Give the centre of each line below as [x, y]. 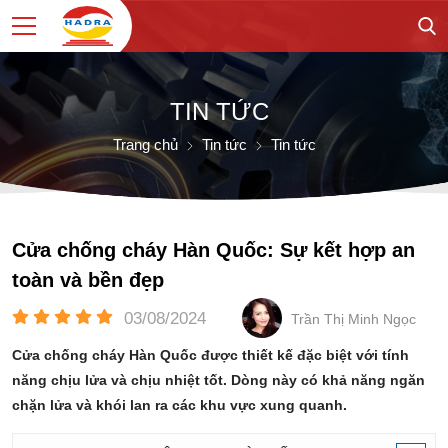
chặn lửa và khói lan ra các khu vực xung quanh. [179, 405]
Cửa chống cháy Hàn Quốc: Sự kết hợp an [213, 250]
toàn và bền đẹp [88, 280]
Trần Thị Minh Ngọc [353, 319]
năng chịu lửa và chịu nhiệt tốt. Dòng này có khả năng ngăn [218, 380]
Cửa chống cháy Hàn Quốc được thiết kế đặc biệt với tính [210, 355]
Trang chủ [145, 144]
